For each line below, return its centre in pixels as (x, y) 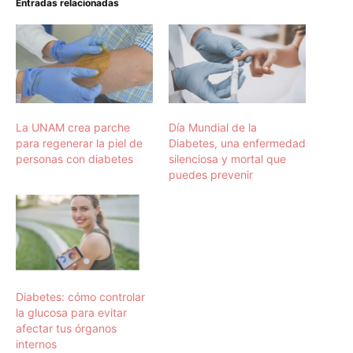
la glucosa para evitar (71, 312)
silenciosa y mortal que (227, 158)
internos (36, 344)
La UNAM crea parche (73, 127)
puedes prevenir (211, 174)
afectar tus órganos (66, 328)
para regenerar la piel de (79, 143)
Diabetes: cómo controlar (80, 296)
